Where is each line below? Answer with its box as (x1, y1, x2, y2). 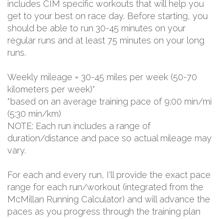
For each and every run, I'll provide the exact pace (7, 169, 211, 180)
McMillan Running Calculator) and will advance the (7, 194, 210, 204)
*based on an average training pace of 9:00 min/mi (7, 96, 212, 107)
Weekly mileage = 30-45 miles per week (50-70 (7, 71, 197, 82)
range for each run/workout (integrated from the (7, 181, 203, 192)
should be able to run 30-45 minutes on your (7, 22, 186, 33)
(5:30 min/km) (7, 108, 61, 119)
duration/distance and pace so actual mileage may (7, 132, 212, 143)
